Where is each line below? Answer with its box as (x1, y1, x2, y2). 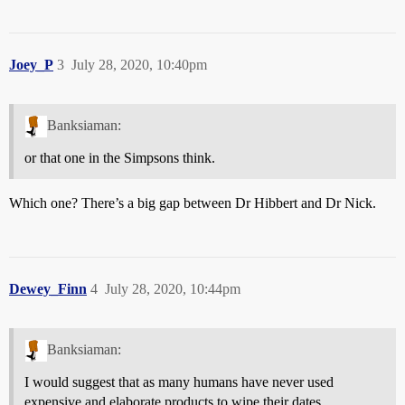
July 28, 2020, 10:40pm (71, 57, 207, 72)
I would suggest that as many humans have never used (24, 373, 334, 390)
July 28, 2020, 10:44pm (105, 280, 240, 297)
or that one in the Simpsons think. (24, 149, 215, 165)
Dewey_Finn (9, 280, 87, 297)
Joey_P (9, 57, 53, 72)
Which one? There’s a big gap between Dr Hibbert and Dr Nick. (9, 194, 376, 211)
